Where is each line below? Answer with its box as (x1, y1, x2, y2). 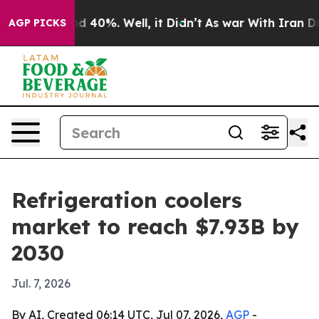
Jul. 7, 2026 (11, 276, 70, 291)
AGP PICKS (9, 16, 66, 29)
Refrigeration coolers (11, 187, 242, 214)
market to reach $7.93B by (11, 213, 299, 240)
